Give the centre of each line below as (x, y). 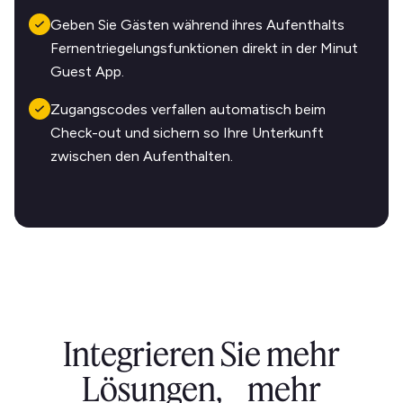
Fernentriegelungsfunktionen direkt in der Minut (204, 48)
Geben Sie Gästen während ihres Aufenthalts (197, 24)
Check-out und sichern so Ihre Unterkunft (187, 132)
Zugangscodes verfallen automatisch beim (188, 109)
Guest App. (87, 71)
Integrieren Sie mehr (201, 354)
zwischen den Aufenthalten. (142, 156)
